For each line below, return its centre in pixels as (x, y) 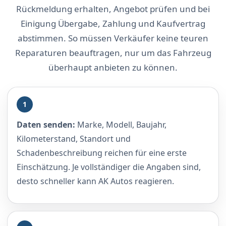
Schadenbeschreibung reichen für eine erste (102, 153)
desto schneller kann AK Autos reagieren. (95, 181)
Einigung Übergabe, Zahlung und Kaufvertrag (113, 23)
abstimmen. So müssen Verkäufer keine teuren (113, 38)
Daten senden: (46, 124)
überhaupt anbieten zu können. (113, 67)
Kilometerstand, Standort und (74, 138)
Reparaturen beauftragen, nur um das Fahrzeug (113, 52)
